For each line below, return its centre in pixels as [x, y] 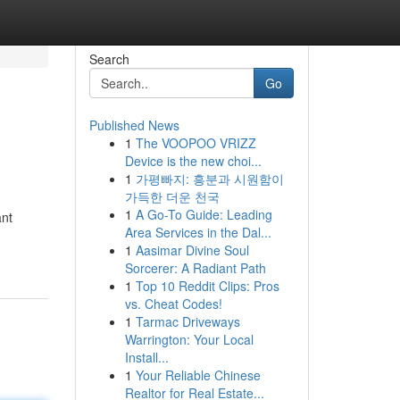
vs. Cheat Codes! [173, 304]
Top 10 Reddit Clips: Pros [207, 286]
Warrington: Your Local [189, 339]
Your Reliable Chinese [198, 375]
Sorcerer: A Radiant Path [195, 268]
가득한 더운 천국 [172, 196]
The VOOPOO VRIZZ [196, 143]
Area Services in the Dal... [198, 232]
